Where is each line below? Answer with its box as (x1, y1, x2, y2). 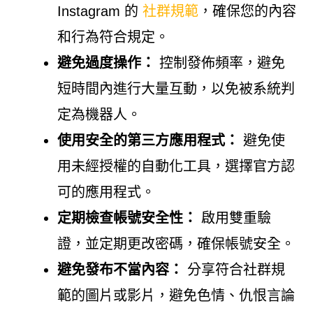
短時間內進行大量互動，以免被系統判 (57, 80, 295, 96)
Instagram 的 (57, 3, 143, 19)
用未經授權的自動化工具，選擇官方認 (57, 158, 295, 174)
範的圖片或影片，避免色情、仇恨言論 (57, 287, 295, 303)
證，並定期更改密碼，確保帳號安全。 (57, 235, 295, 252)
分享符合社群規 (182, 261, 285, 277)
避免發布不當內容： (57, 261, 183, 277)
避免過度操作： (57, 54, 155, 71)
